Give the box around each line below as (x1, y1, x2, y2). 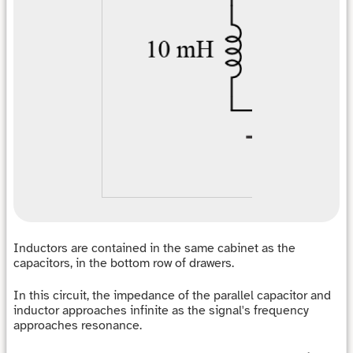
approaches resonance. (13, 318, 145, 334)
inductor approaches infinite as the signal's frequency (13, 303, 309, 319)
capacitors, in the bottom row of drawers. (13, 255, 234, 271)
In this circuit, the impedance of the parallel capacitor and (13, 288, 331, 304)
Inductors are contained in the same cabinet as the (13, 240, 295, 256)
